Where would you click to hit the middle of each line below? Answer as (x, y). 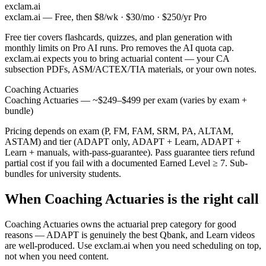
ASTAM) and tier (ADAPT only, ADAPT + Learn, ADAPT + (123, 141)
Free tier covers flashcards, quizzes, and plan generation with (118, 37)
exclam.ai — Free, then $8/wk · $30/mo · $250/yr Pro (106, 17)
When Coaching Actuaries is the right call (132, 199)
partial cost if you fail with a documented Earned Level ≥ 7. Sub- (126, 163)
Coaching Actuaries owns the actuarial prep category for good (121, 224)
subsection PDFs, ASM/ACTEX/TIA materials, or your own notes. (131, 69)
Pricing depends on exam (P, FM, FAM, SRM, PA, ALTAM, (119, 131)
